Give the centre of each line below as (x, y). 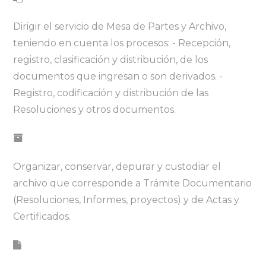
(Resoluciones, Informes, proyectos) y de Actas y (126, 199)
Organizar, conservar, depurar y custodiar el (117, 166)
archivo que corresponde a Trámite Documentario (133, 183)
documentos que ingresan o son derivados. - (118, 76)
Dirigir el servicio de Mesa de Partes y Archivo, (120, 26)
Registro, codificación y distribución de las (111, 93)
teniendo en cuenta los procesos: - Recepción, (122, 43)
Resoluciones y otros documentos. (95, 109)
